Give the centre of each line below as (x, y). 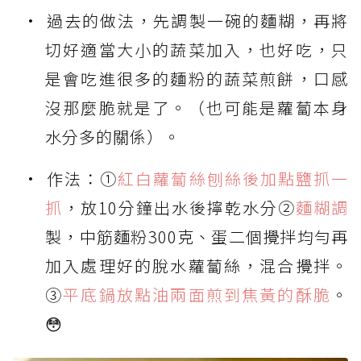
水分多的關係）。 (113, 137)
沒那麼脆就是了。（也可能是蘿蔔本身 (197, 108)
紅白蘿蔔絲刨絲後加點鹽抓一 (233, 179)
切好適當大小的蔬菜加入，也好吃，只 (197, 50)
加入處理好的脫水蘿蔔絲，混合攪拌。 (197, 266)
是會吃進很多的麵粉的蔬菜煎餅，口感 (197, 79)
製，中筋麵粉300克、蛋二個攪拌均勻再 (197, 237)
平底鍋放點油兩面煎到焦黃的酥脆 (197, 295)
